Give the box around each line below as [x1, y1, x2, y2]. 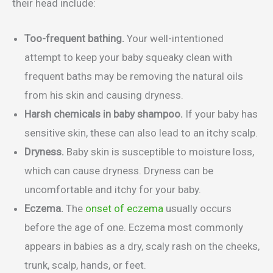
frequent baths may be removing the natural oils [24, 70, 243, 83]
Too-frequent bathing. [24, 32, 124, 45]
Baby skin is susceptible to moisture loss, [66, 146, 254, 158]
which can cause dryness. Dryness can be [24, 165, 213, 177]
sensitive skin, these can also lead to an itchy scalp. [24, 127, 258, 140]
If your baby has [185, 108, 258, 121]
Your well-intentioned [124, 32, 224, 45]
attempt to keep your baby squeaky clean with [24, 51, 232, 64]
